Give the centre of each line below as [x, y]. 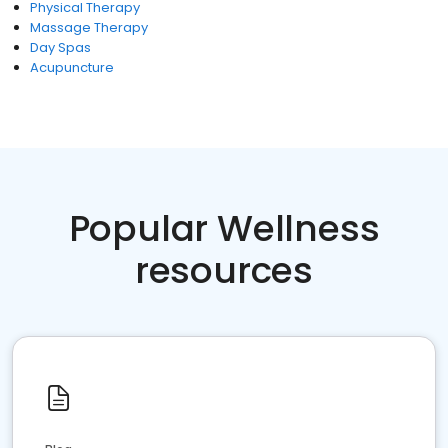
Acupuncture [72, 67]
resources [224, 270]
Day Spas [60, 47]
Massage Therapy [89, 27]
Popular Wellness [224, 228]
